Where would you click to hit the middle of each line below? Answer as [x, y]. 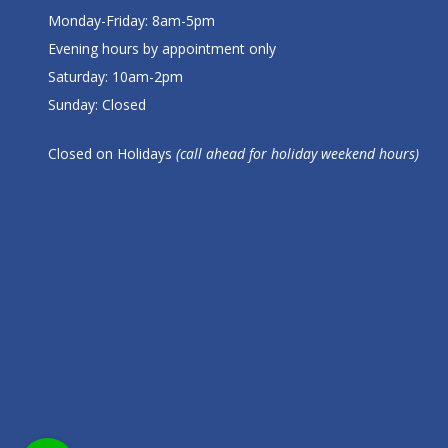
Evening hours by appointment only [162, 48]
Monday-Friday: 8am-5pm [131, 20]
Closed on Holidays [110, 153]
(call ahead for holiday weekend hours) [295, 153]
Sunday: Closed [97, 104]
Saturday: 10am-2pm [115, 76]
